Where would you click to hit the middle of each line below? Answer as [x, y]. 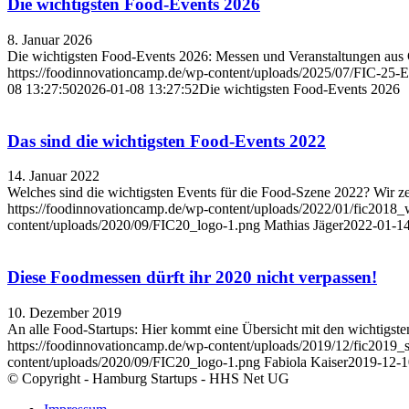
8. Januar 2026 [50, 39]
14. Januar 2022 [53, 176]
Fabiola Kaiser [306, 362]
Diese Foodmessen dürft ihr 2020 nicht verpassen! [192, 278]
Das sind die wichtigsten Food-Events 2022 [167, 141]
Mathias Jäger [304, 225]
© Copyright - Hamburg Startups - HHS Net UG [148, 378]
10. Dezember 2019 [64, 312]
